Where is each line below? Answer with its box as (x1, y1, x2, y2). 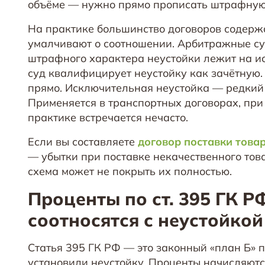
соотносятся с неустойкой (28, 208, 263, 231)
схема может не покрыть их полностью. (28, 164, 232, 178)
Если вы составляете (28, 134, 138, 148)
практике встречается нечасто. (28, 110, 188, 124)
